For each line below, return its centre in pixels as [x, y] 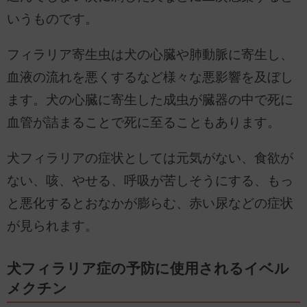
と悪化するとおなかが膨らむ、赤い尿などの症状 [150, 203]
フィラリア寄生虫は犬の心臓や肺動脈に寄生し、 [150, 54]
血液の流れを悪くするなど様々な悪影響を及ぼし [150, 77]
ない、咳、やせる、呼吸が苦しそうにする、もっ [150, 180]
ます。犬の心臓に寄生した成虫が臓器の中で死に [150, 100]
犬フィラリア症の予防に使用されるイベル [148, 268]
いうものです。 [52, 19]
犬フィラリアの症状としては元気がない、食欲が [150, 158]
